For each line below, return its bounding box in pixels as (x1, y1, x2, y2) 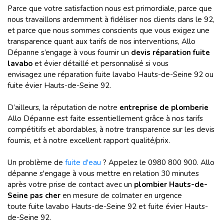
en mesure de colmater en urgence (62, 190, 182, 200)
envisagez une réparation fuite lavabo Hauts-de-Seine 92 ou (7, 69, 213, 79)
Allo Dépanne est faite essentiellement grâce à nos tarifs (7, 113, 203, 123)
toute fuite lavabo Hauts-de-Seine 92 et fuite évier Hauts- (7, 201, 208, 211)
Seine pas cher (7, 190, 62, 200)
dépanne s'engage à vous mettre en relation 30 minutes (7, 168, 199, 178)
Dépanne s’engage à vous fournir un (7, 47, 131, 57)
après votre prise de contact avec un (7, 179, 134, 189)
